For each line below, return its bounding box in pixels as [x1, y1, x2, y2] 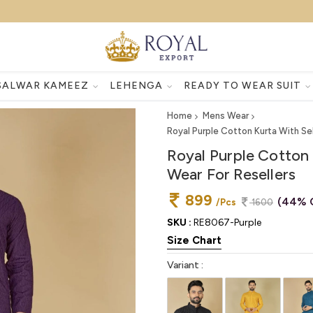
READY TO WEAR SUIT [183, 79, 304, 92]
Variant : [167, 259, 203, 271]
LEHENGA [109, 79, 166, 92]
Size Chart [167, 234, 221, 247]
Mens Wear [203, 110, 249, 121]
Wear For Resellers [167, 164, 296, 184]
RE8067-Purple [191, 217, 261, 228]
